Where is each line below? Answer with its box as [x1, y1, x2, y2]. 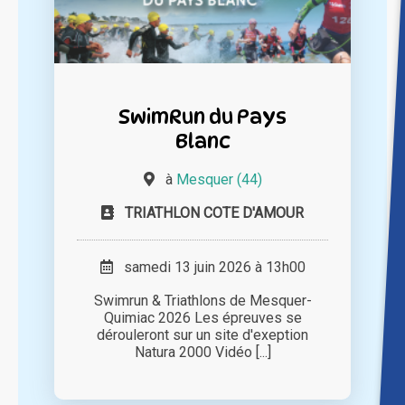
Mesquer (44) [175, 171, 262, 189]
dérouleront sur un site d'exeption [97, 326, 308, 344]
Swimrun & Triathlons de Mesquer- [93, 292, 312, 310]
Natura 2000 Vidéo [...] [134, 344, 271, 362]
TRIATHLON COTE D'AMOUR [125, 204, 304, 222]
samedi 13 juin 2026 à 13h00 [112, 259, 306, 277]
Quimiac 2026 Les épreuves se [103, 309, 302, 327]
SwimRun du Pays [118, 104, 287, 129]
